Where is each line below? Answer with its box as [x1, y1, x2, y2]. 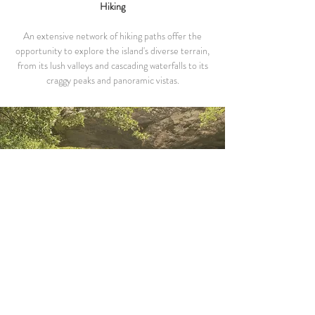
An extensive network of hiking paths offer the [23, 29, 202, 43]
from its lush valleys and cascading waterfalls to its [17, 58, 208, 72]
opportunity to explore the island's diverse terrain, [15, 44, 210, 58]
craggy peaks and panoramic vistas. [46, 73, 179, 87]
